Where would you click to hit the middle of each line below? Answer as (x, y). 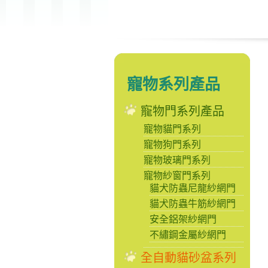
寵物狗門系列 (172, 144)
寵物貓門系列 (172, 129)
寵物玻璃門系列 (177, 160)
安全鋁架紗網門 (183, 219)
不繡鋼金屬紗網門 (188, 235)
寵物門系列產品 (182, 111)
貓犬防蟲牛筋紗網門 (193, 204)
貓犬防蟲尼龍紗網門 (193, 188)
